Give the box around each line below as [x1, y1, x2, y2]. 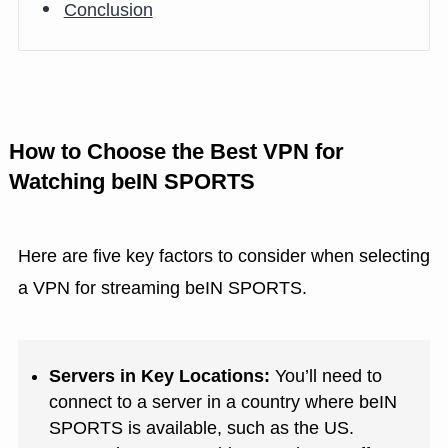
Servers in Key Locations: [49, 365, 271, 386]
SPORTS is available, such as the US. [49, 417, 355, 438]
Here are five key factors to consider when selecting [17, 246, 430, 267]
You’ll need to [270, 365, 383, 386]
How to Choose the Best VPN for [8, 140, 344, 165]
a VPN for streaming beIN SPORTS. [17, 278, 307, 299]
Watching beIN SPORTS [8, 170, 255, 195]
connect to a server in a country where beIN [49, 391, 398, 412]
